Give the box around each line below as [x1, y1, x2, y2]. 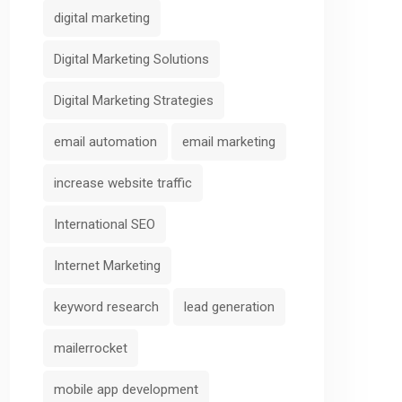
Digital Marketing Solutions [54, 50, 209, 67]
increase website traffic [54, 174, 192, 191]
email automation [54, 133, 157, 150]
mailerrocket [54, 339, 127, 356]
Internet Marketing [54, 257, 161, 274]
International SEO [54, 215, 155, 232]
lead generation [184, 298, 275, 315]
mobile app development [54, 380, 198, 398]
